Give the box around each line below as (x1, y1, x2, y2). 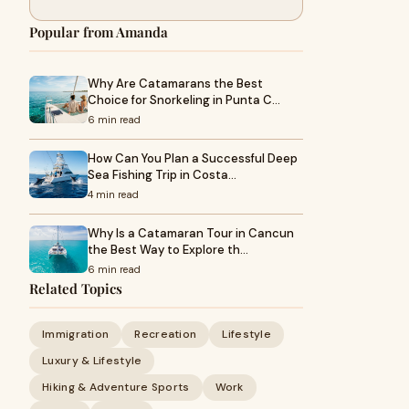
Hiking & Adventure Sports (42, 380, 190, 394)
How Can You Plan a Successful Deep (88, 151, 298, 166)
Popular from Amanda (29, 23, 168, 41)
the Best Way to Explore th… (88, 242, 248, 257)
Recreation (134, 327, 197, 341)
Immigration (42, 327, 110, 341)
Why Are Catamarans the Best (88, 76, 263, 91)
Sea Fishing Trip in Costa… (88, 167, 236, 183)
